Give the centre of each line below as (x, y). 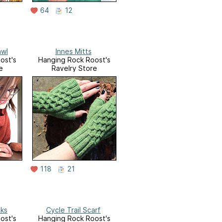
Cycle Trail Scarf (73, 210)
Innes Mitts (73, 51)
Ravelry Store (74, 68)
